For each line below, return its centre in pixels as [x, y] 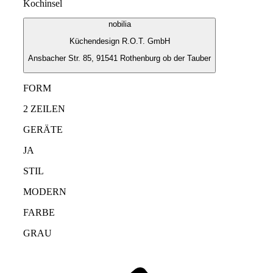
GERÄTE [43, 129]
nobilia [119, 24]
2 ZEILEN [44, 108]
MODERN [45, 191]
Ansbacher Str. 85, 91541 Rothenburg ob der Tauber [119, 58]
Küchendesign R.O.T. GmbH [119, 41]
